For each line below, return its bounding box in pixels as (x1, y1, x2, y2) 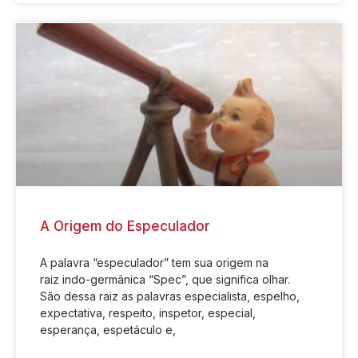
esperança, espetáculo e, (40, 322, 176, 336)
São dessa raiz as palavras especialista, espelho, (40, 288, 300, 303)
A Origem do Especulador (40, 217, 210, 234)
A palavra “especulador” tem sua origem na (40, 255, 268, 269)
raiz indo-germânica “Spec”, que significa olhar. (40, 272, 290, 286)
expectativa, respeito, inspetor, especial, (40, 305, 256, 320)
